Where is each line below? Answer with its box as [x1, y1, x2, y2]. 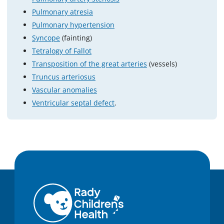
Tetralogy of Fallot [32, 45, 91, 55]
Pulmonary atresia [32, 6, 93, 16]
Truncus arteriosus [32, 71, 95, 81]
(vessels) [147, 58, 177, 68]
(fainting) [60, 32, 92, 42]
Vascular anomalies [32, 84, 97, 94]
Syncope [32, 32, 60, 42]
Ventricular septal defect [32, 97, 114, 107]
